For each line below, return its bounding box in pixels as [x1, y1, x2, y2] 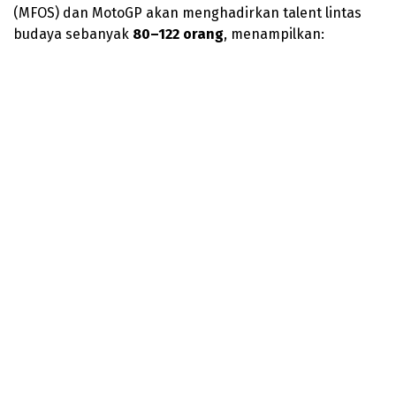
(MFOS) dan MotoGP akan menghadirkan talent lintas [13, 4, 362, 21]
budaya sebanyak [13, 25, 133, 42]
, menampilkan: [224, 25, 324, 42]
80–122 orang [133, 25, 224, 42]
